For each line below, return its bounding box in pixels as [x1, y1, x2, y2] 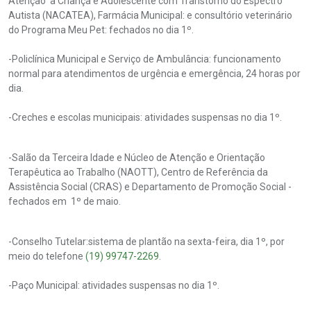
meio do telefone [8, 251, 85, 262]
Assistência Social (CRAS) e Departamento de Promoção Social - [8, 181, 292, 193]
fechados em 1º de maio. [8, 196, 121, 208]
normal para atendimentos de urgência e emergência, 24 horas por [8, 68, 301, 80]
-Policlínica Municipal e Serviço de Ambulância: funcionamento [8, 53, 281, 65]
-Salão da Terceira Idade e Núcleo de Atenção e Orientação [8, 152, 265, 164]
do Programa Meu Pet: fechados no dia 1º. [8, 24, 194, 36]
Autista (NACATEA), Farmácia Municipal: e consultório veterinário [8, 10, 292, 22]
